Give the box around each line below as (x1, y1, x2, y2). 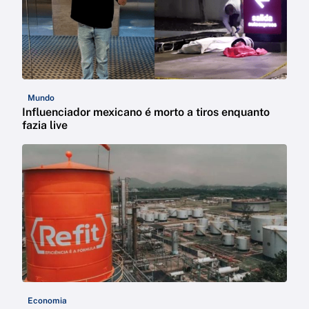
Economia (28, 296, 67, 306)
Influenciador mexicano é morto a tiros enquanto (22, 106, 270, 119)
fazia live (22, 119, 68, 132)
